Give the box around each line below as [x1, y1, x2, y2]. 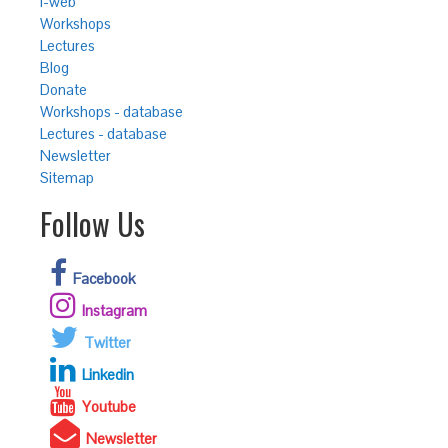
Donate [40, 80, 87, 99]
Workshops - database [40, 102, 183, 121]
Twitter [84, 333, 131, 352]
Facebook [73, 269, 135, 288]
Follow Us [40, 201, 145, 246]
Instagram [82, 301, 147, 320]
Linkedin [82, 365, 134, 384]
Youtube [82, 397, 136, 416]
